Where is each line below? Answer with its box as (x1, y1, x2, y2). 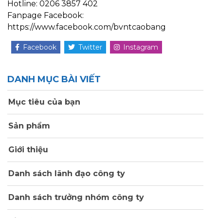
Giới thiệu (6, 145, 48, 154)
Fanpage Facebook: (7, 10, 84, 20)
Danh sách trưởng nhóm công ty (6, 192, 144, 202)
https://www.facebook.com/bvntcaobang (7, 22, 166, 32)
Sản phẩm (6, 121, 50, 130)
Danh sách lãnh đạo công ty (6, 168, 125, 178)
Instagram (123, 42, 158, 52)
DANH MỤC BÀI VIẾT (7, 73, 101, 85)
